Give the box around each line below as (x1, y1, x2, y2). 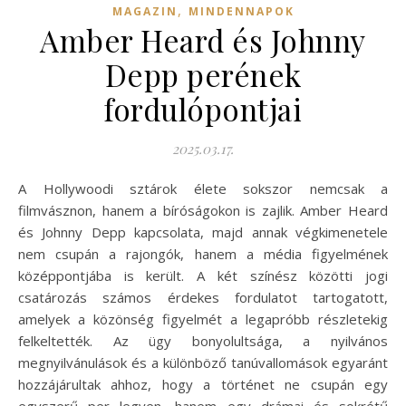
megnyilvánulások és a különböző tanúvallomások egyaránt (18, 353, 388, 372)
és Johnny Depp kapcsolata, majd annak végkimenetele (18, 223, 388, 242)
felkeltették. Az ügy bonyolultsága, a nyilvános (18, 332, 388, 351)
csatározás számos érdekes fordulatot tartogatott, (18, 288, 388, 307)
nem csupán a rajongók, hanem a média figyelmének (18, 245, 388, 264)
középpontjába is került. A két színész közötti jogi (18, 266, 388, 285)
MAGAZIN (111, 4, 178, 20)
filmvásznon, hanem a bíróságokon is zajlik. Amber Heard (18, 201, 388, 220)
